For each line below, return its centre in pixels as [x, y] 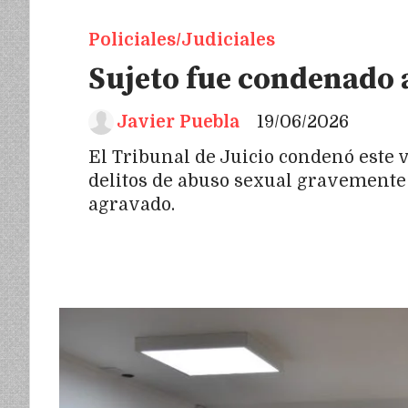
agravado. [134, 204]
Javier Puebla [178, 122]
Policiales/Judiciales [182, 40]
